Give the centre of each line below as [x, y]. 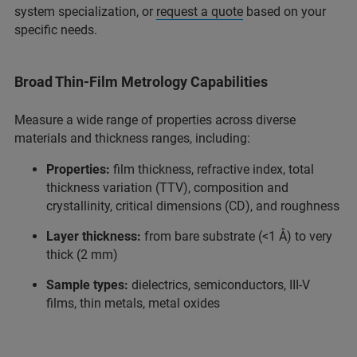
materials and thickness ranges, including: [132, 138]
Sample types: [87, 284]
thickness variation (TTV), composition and [167, 187]
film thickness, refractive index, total [214, 169]
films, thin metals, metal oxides [133, 303]
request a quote [200, 11]
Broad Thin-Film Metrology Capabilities [141, 81]
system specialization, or [85, 11]
